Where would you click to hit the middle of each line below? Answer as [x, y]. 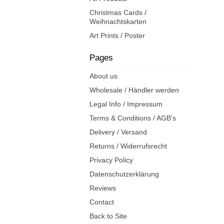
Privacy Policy [111, 160]
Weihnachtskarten [118, 21]
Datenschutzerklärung [124, 174]
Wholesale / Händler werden [134, 90]
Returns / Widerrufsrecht [128, 146]
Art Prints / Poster [117, 35]
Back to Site [108, 216]
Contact [101, 202]
